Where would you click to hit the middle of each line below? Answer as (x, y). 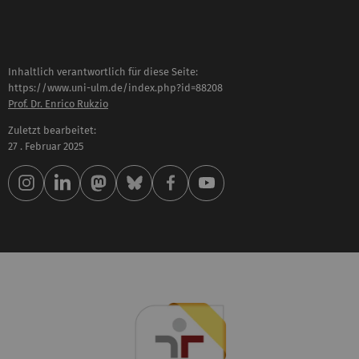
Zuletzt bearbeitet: (52, 130)
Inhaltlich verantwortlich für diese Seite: (103, 72)
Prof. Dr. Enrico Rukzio (58, 104)
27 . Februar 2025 (46, 146)
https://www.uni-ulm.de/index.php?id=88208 (115, 88)
